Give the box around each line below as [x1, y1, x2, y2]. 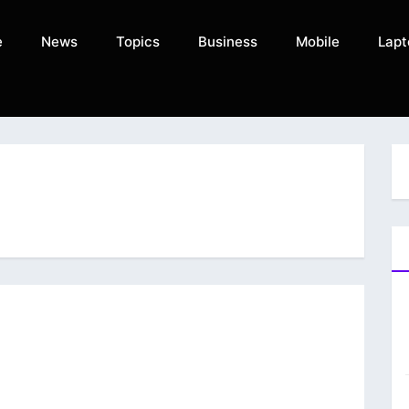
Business [197, 33, 257, 50]
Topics [115, 33, 160, 50]
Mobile [295, 33, 340, 50]
